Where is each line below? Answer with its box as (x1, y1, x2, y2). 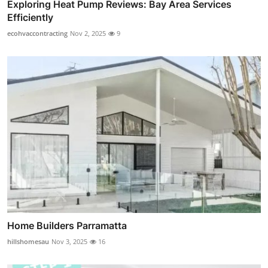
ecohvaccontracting (7, 28, 68, 38)
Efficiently (7, 11, 53, 23)
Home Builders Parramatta (7, 220, 127, 232)
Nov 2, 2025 (70, 28, 106, 38)
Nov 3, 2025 (51, 237, 87, 246)
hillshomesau (7, 237, 49, 246)
